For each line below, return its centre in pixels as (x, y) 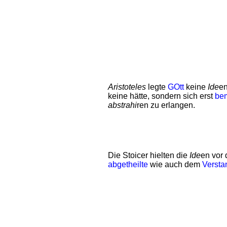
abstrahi (122, 105)
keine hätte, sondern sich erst (161, 96)
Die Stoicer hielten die (149, 155)
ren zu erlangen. (166, 105)
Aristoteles (127, 87)
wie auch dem (175, 164)
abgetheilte (128, 164)
